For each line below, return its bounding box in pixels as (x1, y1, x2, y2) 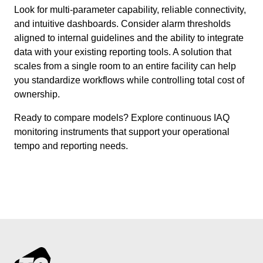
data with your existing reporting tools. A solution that (14, 46, 231, 57)
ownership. (14, 89, 60, 99)
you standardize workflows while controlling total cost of (14, 75, 244, 85)
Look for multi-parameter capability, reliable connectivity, (14, 4, 246, 15)
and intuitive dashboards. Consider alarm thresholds (14, 18, 231, 29)
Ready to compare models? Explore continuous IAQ (14, 112, 230, 123)
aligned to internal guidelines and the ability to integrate (14, 32, 244, 43)
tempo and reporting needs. (14, 140, 128, 151)
